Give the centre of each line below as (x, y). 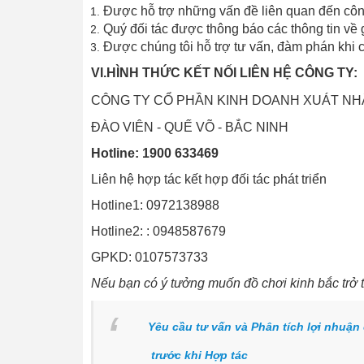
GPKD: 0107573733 (149, 258)
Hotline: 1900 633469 (155, 154)
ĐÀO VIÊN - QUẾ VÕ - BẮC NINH (191, 128)
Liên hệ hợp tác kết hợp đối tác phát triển (209, 180)
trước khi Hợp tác (199, 355)
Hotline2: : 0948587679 (158, 232)
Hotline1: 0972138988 (155, 206)
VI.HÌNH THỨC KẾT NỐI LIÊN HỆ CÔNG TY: (224, 73)
